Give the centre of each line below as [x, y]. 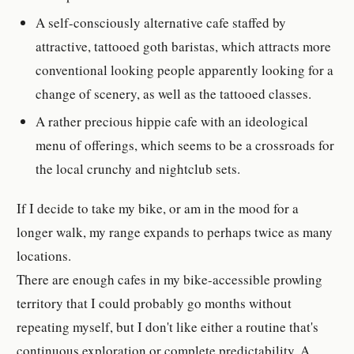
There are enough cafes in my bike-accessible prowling [170, 280]
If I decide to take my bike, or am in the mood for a [158, 209]
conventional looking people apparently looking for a [185, 70]
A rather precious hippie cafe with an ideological [172, 121]
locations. [44, 256]
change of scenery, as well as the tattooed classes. [174, 93]
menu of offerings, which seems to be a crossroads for [185, 145]
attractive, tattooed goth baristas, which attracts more [184, 46]
